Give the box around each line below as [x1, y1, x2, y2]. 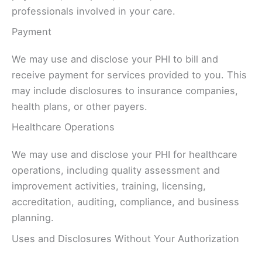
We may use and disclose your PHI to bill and [12, 53, 218, 65]
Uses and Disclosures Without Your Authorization [12, 232, 239, 244]
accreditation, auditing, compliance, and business [12, 196, 239, 208]
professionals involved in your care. [12, 5, 175, 18]
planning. [12, 212, 54, 224]
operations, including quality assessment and [12, 164, 220, 177]
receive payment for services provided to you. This [12, 69, 247, 81]
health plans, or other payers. [12, 101, 147, 113]
